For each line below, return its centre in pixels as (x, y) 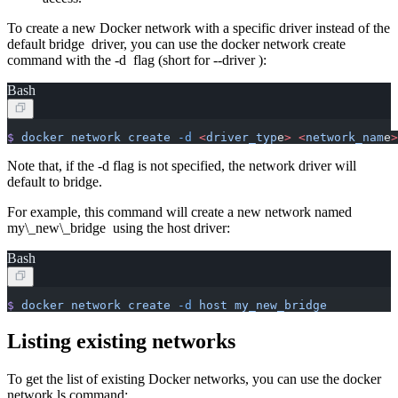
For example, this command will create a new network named (179, 212)
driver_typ (242, 138)
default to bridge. (55, 182)
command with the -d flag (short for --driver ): (137, 60)
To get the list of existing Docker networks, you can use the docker (194, 378)
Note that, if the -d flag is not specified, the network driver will (182, 166)
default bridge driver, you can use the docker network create (178, 44)
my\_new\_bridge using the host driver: (119, 228)
